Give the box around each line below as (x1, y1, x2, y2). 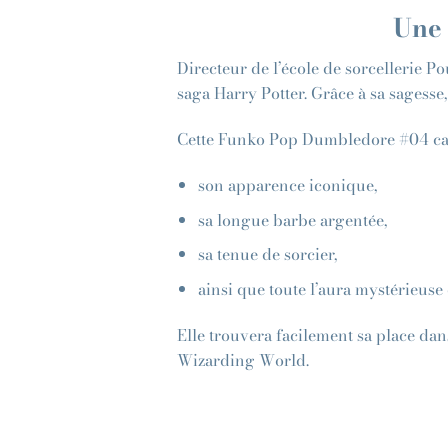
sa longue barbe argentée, (197, 207, 387, 232)
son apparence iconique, (197, 172, 377, 197)
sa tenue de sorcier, (197, 242, 337, 267)
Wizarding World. (177, 347, 309, 372)
